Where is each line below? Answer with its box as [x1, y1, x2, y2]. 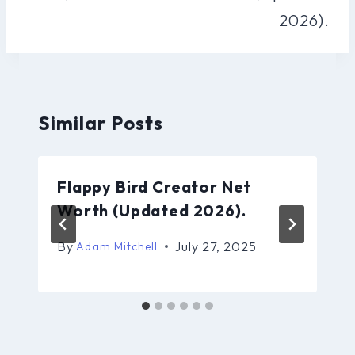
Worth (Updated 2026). [57, 200, 246, 220]
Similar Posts [38, 110, 164, 135]
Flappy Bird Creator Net [57, 176, 252, 197]
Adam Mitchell [76, 239, 158, 254]
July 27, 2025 [174, 238, 257, 254]
